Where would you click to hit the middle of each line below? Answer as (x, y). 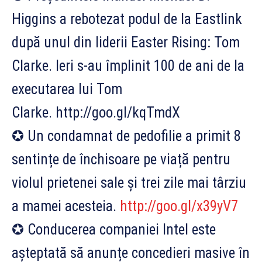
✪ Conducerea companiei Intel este (114, 229)
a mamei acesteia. (66, 206)
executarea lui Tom (67, 89)
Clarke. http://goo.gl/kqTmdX (96, 112)
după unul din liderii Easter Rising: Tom (126, 42)
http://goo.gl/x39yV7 (179, 206)
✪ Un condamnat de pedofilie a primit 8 (126, 136)
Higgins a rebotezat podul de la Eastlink (127, 19)
